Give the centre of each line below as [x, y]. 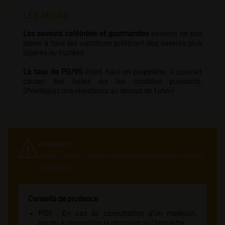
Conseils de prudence [63, 199]
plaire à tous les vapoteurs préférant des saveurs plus [113, 43]
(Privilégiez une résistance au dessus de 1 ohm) [99, 91]
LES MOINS [46, 16]
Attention [54, 144]
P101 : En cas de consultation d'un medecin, [118, 213]
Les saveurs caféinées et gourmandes [86, 34]
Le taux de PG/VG [54, 72]
